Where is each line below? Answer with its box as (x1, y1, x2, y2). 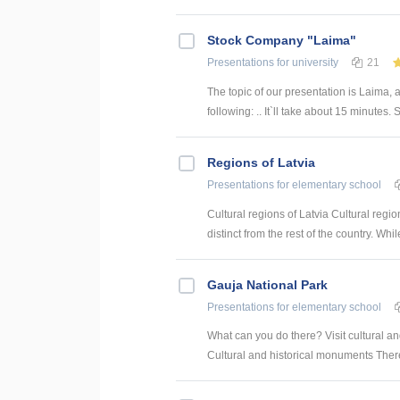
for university (274, 55, 338, 69)
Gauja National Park (207, 277, 328, 292)
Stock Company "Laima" (207, 32, 356, 47)
